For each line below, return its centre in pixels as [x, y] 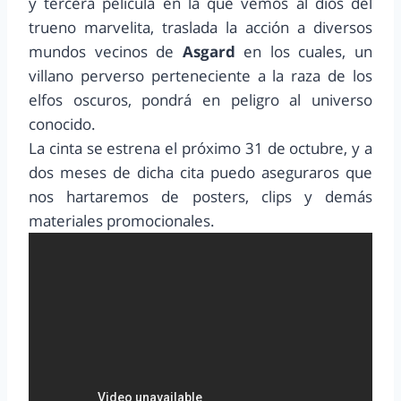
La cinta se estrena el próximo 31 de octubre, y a [200, 149]
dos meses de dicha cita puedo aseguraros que [200, 173]
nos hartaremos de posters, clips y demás [200, 197]
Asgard [209, 52]
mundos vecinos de [106, 52]
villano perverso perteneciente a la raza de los [200, 76]
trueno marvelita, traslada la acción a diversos [200, 28]
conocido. [62, 124]
